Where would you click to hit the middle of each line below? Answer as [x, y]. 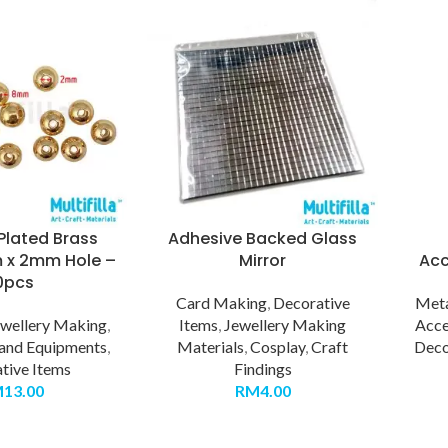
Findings [262, 369]
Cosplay [278, 347]
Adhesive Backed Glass [263, 239]
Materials [211, 347]
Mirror [263, 261]
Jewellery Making [285, 325]
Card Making [221, 303]
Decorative [311, 303]
